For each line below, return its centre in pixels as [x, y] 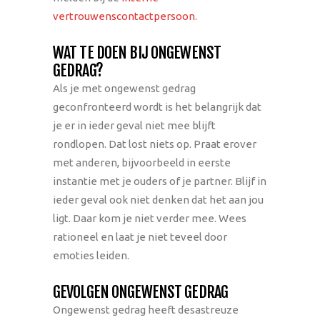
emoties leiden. [91, 255]
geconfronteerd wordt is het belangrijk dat [157, 107]
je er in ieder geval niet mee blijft [134, 125]
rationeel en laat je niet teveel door [140, 237]
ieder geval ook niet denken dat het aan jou [158, 200]
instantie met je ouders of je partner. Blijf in [160, 181]
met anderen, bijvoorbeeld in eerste [142, 162]
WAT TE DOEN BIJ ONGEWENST [137, 52]
